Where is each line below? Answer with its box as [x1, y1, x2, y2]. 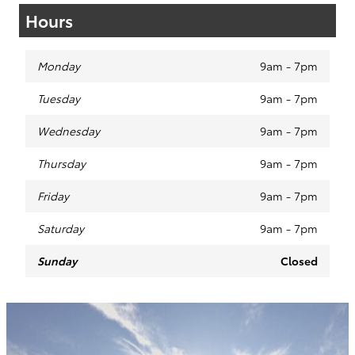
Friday [37, 188, 69, 204]
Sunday [37, 253, 77, 269]
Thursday [37, 155, 86, 172]
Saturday [37, 220, 84, 237]
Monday [37, 58, 80, 74]
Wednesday [37, 123, 100, 139]
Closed [281, 253, 318, 269]
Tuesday [37, 90, 80, 107]
